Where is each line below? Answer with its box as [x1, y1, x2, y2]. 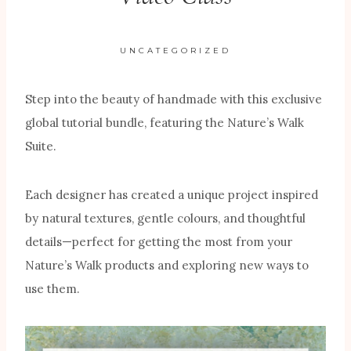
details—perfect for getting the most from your [25, 234, 292, 250]
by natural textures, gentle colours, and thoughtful [25, 211, 306, 226]
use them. [25, 281, 80, 297]
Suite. [25, 139, 56, 154]
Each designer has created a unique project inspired [25, 187, 318, 203]
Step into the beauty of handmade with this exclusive [25, 92, 322, 107]
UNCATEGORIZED [120, 45, 231, 56]
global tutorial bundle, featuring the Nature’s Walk [25, 115, 304, 131]
